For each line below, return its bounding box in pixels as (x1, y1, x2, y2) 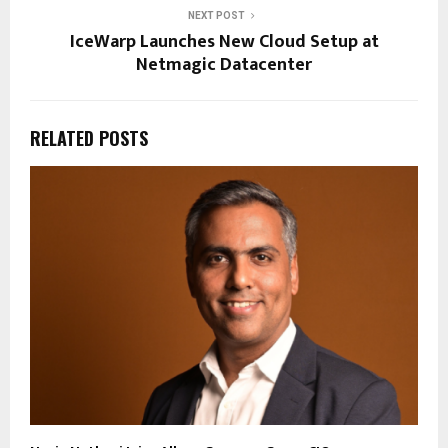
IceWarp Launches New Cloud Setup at (69, 26, 379, 57)
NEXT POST (187, 9, 245, 21)
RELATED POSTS (30, 124, 148, 151)
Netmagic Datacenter (136, 49, 312, 80)
